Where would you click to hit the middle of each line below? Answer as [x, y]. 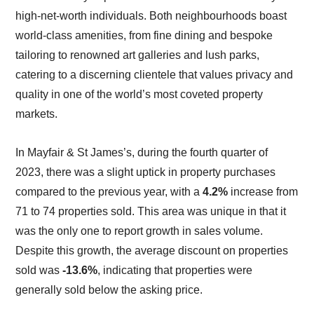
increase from [263, 192]
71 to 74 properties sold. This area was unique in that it [151, 212]
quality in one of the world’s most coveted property [139, 95]
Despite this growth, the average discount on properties [152, 251]
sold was [39, 271]
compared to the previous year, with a [109, 192]
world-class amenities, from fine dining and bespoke [144, 36]
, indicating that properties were [175, 271]
